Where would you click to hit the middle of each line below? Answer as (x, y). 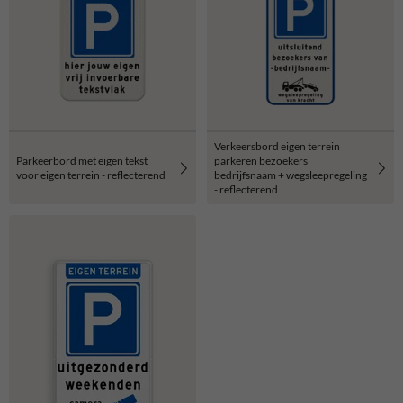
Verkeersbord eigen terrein (277, 146)
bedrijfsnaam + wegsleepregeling (291, 175)
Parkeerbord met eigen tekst (82, 160)
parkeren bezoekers (261, 160)
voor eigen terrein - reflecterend (91, 175)
